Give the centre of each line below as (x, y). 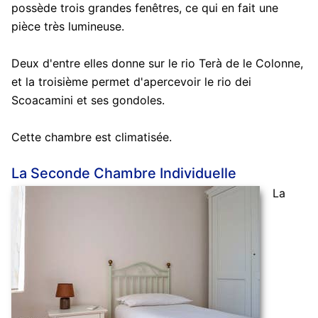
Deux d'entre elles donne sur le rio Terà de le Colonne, (157, 63)
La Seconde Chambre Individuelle (124, 173)
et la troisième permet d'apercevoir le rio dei (131, 81)
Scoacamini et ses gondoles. (88, 100)
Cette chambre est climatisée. (91, 137)
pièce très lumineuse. (67, 26)
